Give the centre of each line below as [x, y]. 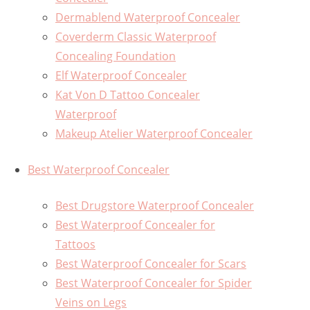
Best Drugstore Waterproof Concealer [155, 206]
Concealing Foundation [116, 56]
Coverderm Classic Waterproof [136, 37]
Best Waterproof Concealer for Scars [151, 264]
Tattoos [75, 245]
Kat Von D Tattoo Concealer [128, 95]
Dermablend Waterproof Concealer [148, 18]
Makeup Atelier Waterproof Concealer [154, 134]
